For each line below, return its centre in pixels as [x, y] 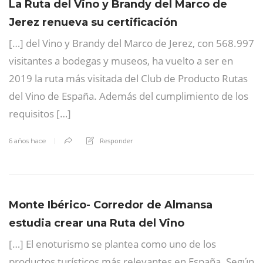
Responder [116, 140]
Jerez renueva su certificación [93, 22]
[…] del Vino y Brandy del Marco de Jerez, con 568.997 [131, 43]
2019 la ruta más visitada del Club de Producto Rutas [128, 78]
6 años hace [27, 141]
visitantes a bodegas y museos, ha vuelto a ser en [121, 60]
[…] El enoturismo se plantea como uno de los [112, 244]
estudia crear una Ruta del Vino [97, 223]
